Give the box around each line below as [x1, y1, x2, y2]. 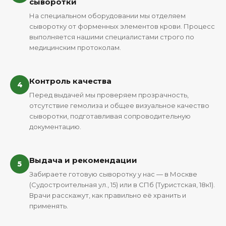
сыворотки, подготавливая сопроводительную [29, 112, 191, 120]
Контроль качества [29, 76, 111, 86]
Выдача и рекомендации [29, 155, 137, 165]
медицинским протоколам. [29, 43, 121, 51]
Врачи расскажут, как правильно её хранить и [29, 191, 186, 199]
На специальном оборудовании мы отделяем [29, 12, 186, 20]
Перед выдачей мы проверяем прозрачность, [29, 91, 189, 99]
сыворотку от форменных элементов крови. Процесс [29, 22, 215, 30]
